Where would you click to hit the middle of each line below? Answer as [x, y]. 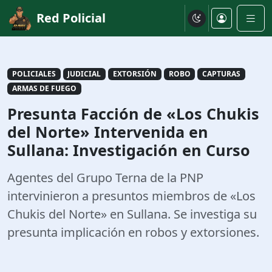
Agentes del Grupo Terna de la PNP [105, 178]
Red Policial [71, 18]
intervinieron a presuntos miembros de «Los [131, 196]
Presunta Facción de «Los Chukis [133, 114]
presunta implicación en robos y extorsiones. [133, 233]
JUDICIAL [84, 74]
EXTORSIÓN [134, 74]
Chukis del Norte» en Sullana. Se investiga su [132, 214]
